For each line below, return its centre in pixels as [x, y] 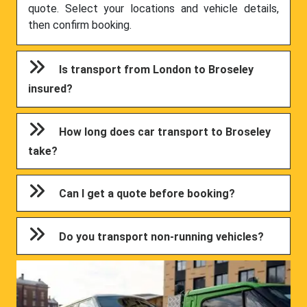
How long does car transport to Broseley [165, 132]
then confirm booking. [80, 25]
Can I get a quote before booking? [147, 194]
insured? [51, 89]
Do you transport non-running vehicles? [162, 236]
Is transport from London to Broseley [157, 70]
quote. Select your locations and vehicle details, [153, 9]
